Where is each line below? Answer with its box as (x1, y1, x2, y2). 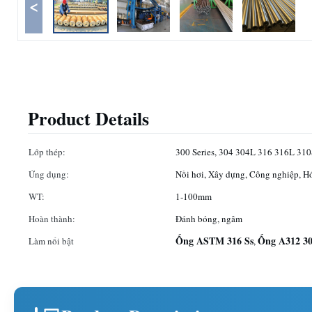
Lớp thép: (29, 146, 65, 158)
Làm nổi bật (29, 235, 74, 247)
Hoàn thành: (29, 212, 75, 225)
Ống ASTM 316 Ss (175, 233, 253, 248)
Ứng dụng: (29, 168, 69, 180)
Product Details (28, 105, 149, 132)
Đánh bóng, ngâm (175, 212, 242, 225)
